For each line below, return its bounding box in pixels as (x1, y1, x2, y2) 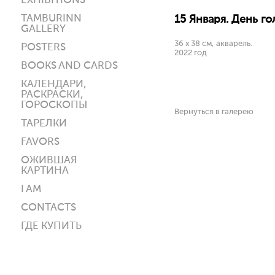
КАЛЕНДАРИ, (21, 79, 87, 90)
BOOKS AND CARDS (21, 61, 118, 71)
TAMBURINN (21, 14, 82, 24)
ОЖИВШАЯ (21, 155, 77, 166)
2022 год (174, 49, 207, 57)
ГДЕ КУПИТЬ (21, 221, 82, 231)
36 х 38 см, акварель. (174, 40, 252, 48)
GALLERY (21, 24, 66, 34)
